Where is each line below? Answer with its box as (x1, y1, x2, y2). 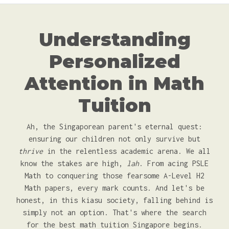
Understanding (38, 28, 191, 51)
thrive (18, 147, 43, 155)
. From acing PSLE (139, 159, 209, 168)
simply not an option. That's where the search (22, 208, 207, 217)
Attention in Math (25, 72, 204, 95)
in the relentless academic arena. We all (43, 147, 211, 155)
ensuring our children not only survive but (29, 134, 200, 143)
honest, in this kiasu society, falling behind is (16, 196, 213, 204)
